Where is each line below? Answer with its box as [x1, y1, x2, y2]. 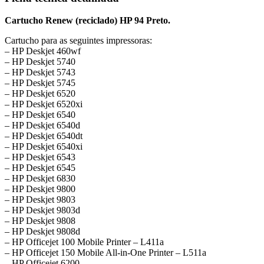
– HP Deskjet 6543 [5, 152, 75, 163]
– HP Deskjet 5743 [5, 67, 75, 78]
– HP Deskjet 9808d [5, 226, 80, 237]
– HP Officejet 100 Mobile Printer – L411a [5, 237, 164, 247]
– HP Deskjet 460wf [5, 46, 81, 57]
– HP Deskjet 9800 [5, 184, 75, 194]
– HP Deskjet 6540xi [5, 141, 82, 152]
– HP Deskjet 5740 [5, 57, 75, 67]
